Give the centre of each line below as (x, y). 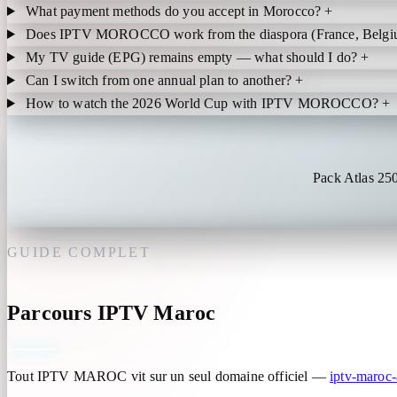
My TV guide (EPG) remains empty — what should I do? (194, 57)
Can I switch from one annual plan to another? (161, 80)
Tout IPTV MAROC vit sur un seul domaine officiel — (168, 376)
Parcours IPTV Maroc (112, 312)
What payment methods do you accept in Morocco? (175, 11)
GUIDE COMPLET (79, 252)
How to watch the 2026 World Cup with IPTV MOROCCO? (204, 103)
